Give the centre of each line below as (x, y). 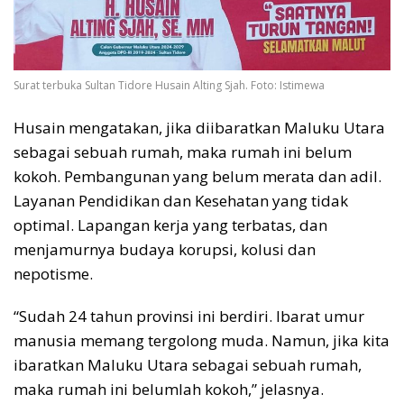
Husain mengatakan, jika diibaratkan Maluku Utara (199, 127)
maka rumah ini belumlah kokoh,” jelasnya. (169, 389)
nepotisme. (53, 273)
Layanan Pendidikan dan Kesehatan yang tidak (181, 200)
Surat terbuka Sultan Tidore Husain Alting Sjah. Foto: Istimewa (169, 86)
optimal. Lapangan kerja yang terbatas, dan (170, 225)
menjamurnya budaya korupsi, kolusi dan (165, 249)
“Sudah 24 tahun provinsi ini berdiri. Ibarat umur (189, 316)
